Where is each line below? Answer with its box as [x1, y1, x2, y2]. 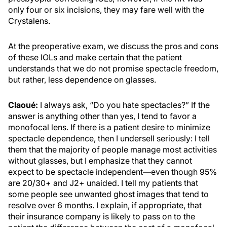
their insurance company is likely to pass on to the [8, 211, 195, 221]
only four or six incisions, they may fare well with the [8, 5, 204, 15]
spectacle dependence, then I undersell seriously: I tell [8, 133, 210, 143]
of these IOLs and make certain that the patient [8, 52, 182, 62]
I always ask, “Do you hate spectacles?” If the [38, 100, 210, 110]
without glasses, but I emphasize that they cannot [8, 156, 192, 166]
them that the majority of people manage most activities [8, 144, 217, 155]
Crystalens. [8, 16, 50, 26]
